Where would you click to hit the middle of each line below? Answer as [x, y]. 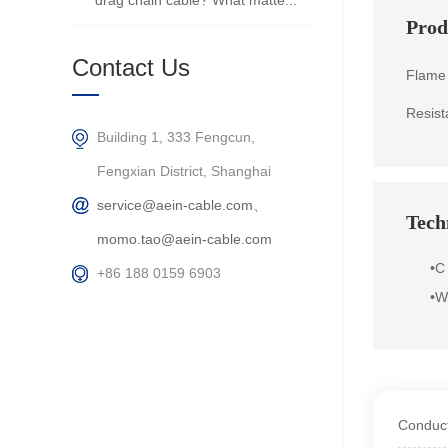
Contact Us [131, 68]
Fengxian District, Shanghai [184, 171]
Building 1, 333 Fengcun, [176, 137]
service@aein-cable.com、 [182, 205]
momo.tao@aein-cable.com [184, 239]
